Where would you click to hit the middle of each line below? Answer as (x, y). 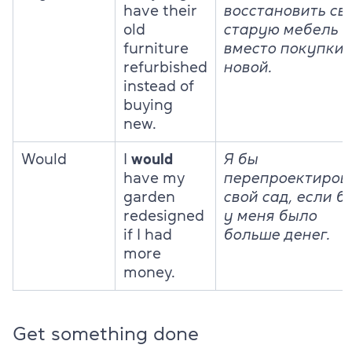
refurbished (165, 67)
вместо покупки (284, 48)
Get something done (106, 334)
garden (149, 196)
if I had (148, 234)
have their (160, 10)
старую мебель (281, 29)
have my (154, 178)
